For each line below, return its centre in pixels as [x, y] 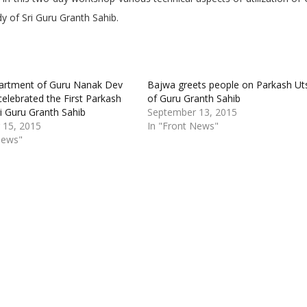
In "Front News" [183, 126]
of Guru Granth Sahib [194, 98]
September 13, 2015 [192, 112]
